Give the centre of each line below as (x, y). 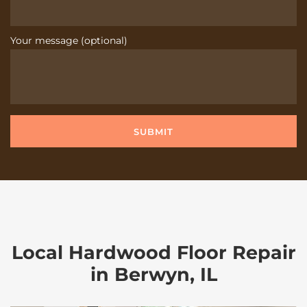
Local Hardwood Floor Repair (153, 253)
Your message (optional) (69, 40)
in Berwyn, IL (153, 274)
